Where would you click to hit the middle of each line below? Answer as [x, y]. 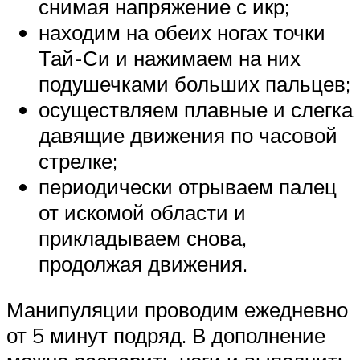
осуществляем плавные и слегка [196, 109]
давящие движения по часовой [188, 135]
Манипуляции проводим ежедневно [177, 310]
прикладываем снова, [143, 237]
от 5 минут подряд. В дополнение [166, 335]
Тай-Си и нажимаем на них [170, 57]
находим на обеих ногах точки [182, 32]
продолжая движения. [143, 263]
